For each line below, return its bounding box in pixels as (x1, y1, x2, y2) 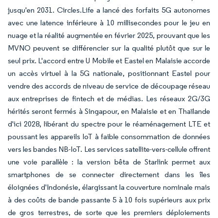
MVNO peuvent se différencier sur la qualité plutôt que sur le (8, 43, 210, 53)
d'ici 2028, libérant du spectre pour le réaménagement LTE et (8, 119, 210, 128)
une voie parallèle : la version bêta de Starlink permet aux (8, 157, 210, 166)
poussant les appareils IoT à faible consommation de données (8, 131, 210, 141)
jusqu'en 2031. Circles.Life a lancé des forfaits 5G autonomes (8, 5, 210, 15)
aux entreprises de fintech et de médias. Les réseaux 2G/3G (8, 93, 210, 103)
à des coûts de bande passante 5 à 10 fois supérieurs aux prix (8, 195, 210, 204)
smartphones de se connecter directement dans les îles (8, 169, 210, 179)
